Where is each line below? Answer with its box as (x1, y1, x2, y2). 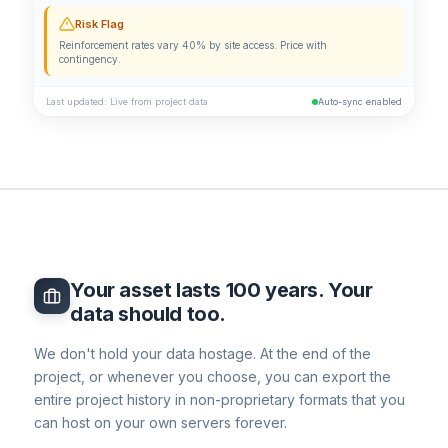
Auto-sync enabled (317, 96, 402, 108)
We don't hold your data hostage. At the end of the (34, 345, 372, 363)
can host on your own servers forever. (34, 414, 288, 432)
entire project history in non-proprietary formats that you (34, 391, 406, 409)
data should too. (70, 302, 226, 327)
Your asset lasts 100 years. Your (70, 278, 373, 303)
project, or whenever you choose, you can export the (34, 368, 392, 386)
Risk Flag (75, 16, 125, 31)
